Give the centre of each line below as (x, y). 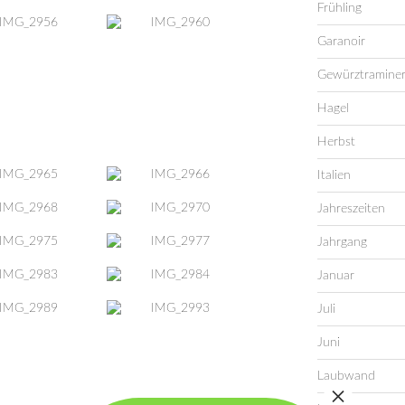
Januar (335, 275)
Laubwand (346, 376)
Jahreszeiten (351, 208)
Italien (334, 175)
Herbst (336, 141)
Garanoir (341, 41)
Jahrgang (342, 242)
